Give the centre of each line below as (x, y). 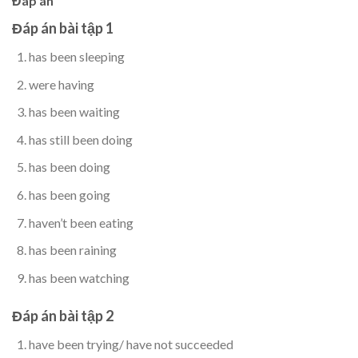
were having (61, 84)
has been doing (69, 167)
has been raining (72, 250)
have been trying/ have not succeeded (131, 344)
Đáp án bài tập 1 (63, 28)
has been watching (79, 277)
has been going (69, 194)
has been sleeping (76, 56)
